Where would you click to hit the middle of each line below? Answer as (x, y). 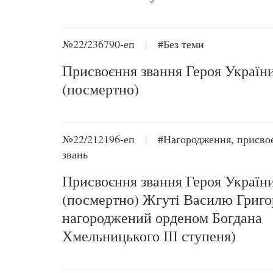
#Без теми (181, 44)
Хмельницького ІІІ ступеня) (149, 236)
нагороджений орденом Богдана (162, 218)
